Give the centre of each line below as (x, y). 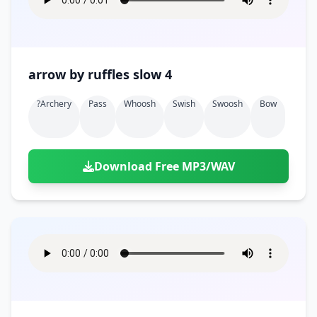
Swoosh (227, 104)
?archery (54, 104)
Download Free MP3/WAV (164, 166)
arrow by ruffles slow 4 (152, 74)
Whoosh (140, 104)
